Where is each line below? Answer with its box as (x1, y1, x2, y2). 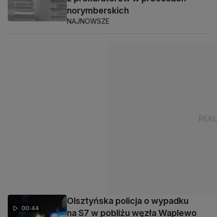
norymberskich (67, 5, 129, 16)
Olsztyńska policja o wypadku (67, 196, 188, 206)
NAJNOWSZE (67, 17, 109, 26)
